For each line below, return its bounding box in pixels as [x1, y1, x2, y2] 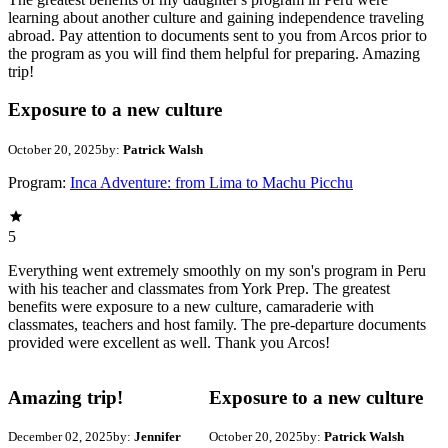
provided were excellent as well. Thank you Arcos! [8, 333, 330, 351]
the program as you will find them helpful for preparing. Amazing [8, 44, 420, 62]
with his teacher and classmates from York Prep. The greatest [8, 279, 390, 297]
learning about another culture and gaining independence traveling [8, 8, 424, 26]
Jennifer [134, 429, 181, 445]
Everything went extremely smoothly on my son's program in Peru [8, 261, 426, 279]
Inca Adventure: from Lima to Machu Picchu [70, 173, 353, 191]
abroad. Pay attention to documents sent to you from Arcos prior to [8, 26, 427, 44]
